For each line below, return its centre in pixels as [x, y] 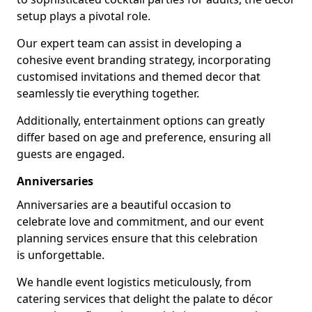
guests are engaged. [71, 154]
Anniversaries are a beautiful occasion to [124, 205]
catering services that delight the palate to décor [145, 299]
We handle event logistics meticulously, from [134, 282]
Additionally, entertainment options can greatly [141, 120]
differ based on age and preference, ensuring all [144, 137]
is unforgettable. [61, 255]
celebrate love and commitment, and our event [140, 221]
